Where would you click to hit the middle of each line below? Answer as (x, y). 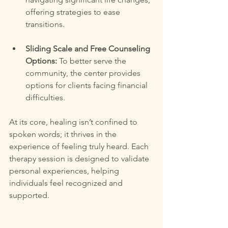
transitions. (45, 24)
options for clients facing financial (88, 85)
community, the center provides (84, 73)
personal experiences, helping (65, 170)
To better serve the (93, 61)
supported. (29, 195)
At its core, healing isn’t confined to (74, 122)
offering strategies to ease (74, 12)
